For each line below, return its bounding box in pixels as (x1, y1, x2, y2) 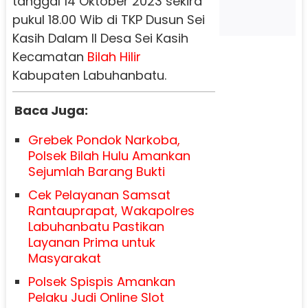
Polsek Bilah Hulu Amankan (27, 146, 190, 164)
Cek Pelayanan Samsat (27, 186, 170, 203)
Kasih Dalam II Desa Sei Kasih (12, 29, 188, 47)
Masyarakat (27, 249, 101, 267)
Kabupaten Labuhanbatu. (12, 66, 166, 84)
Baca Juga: (14, 101, 88, 119)
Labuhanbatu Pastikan (27, 217, 164, 235)
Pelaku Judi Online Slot (27, 288, 164, 306)
